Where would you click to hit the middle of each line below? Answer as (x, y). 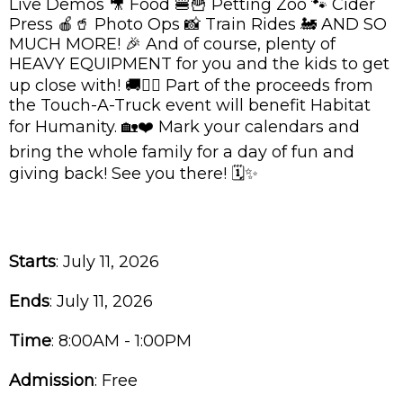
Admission (52, 380)
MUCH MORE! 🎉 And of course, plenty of (172, 44)
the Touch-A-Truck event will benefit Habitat (190, 105)
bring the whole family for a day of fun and (182, 152)
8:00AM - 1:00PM (125, 340)
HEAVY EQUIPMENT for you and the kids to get (199, 63)
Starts (32, 261)
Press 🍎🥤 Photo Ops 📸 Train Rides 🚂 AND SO (198, 24)
